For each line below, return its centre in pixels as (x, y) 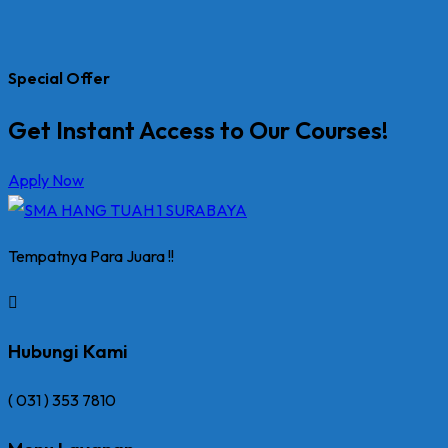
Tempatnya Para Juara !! (91, 255)
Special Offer (59, 78)
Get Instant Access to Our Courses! (198, 129)
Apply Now (46, 179)
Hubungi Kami (68, 351)
